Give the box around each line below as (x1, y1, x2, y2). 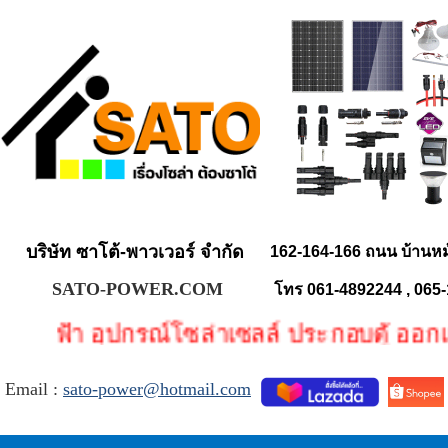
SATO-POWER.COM (51, 279, 223, 299)
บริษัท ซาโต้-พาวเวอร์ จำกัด (26, 242, 244, 262)
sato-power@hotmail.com (63, 379, 251, 400)
